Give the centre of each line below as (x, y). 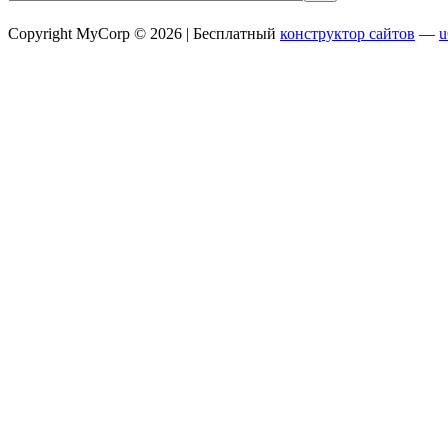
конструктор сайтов (347, 34)
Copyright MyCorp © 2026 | (100, 34)
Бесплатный (236, 34)
